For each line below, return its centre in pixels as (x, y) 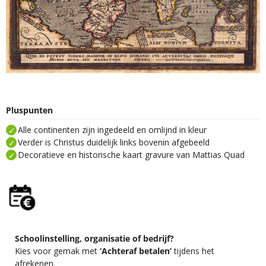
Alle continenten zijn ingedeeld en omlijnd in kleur (112, 130)
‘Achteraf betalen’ (136, 251)
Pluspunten (29, 110)
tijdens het (193, 251)
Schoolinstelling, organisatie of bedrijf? (94, 239)
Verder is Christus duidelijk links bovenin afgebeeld (114, 142)
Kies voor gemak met (57, 251)
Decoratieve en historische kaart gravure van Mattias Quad (131, 155)
